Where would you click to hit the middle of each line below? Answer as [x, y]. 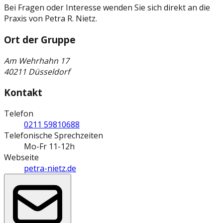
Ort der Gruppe [40, 39]
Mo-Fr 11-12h [49, 147]
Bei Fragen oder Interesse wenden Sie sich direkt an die [107, 8]
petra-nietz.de [50, 168]
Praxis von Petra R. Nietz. [51, 19]
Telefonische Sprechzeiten [54, 136]
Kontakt [23, 93]
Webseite [21, 158]
